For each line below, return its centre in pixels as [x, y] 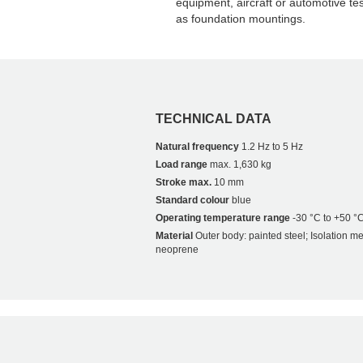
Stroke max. [184, 183]
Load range [181, 165]
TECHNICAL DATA [214, 119]
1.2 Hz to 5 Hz [271, 147]
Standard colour [192, 201]
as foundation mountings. [241, 19]
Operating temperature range [223, 218]
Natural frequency [197, 147]
